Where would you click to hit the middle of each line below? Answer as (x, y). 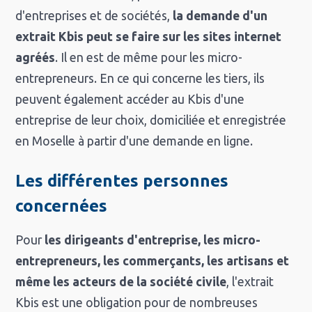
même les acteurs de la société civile (121, 281)
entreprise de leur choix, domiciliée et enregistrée (151, 120)
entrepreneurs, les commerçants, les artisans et (153, 260)
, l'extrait (250, 281)
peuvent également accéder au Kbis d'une (130, 99)
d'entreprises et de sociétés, (94, 15)
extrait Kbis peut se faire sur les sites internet (149, 36)
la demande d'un (220, 15)
